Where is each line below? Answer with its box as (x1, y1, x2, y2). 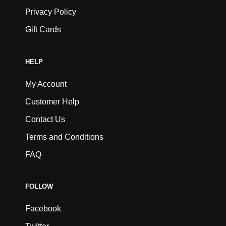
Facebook (25, 204, 61, 213)
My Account (25, 79, 67, 88)
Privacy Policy (25, 8, 76, 17)
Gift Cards (25, 25, 61, 34)
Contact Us (25, 115, 65, 124)
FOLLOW (25, 183, 53, 191)
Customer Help (25, 97, 79, 106)
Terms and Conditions (25, 132, 103, 141)
